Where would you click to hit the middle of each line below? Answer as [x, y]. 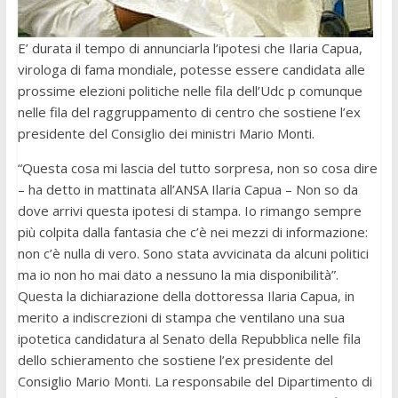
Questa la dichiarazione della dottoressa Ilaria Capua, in [186, 296]
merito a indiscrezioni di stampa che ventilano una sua [181, 318]
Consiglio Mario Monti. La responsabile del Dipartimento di [195, 382]
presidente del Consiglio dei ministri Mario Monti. [166, 134]
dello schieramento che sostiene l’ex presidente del [175, 360]
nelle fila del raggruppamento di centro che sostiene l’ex [189, 112]
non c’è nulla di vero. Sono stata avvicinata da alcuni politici [193, 254]
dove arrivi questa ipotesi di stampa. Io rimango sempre [189, 211]
